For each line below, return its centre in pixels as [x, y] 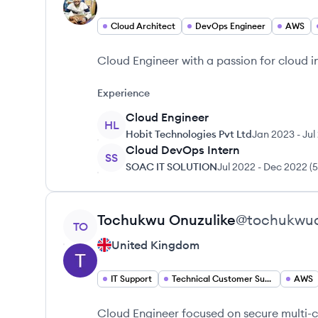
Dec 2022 [285, 167]
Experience [124, 93]
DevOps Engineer [230, 26]
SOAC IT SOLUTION [171, 167]
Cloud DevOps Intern [183, 150]
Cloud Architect [143, 26]
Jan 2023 [273, 134]
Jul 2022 [236, 167]
